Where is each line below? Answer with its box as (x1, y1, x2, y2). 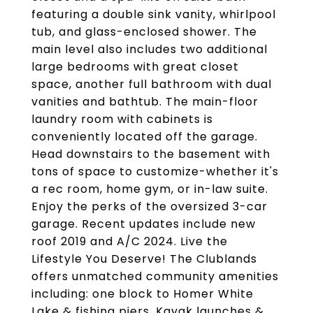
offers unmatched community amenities (31, 268, 279, 284)
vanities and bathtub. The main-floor (31, 94, 259, 110)
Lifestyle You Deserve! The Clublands (31, 251, 257, 267)
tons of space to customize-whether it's (31, 163, 279, 180)
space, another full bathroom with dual (31, 76, 272, 92)
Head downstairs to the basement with (31, 146, 270, 162)
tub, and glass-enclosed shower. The (31, 24, 257, 40)
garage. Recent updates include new (31, 216, 256, 232)
